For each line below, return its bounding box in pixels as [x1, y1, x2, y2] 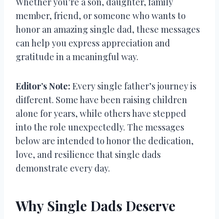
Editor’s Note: [16, 80, 70, 92]
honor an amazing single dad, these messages [16, 23, 200, 35]
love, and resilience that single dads [16, 148, 161, 160]
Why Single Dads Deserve [16, 196, 175, 215]
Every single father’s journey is [70, 80, 197, 92]
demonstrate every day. [16, 162, 110, 174]
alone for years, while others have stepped [16, 107, 186, 119]
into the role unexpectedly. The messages [16, 121, 184, 133]
